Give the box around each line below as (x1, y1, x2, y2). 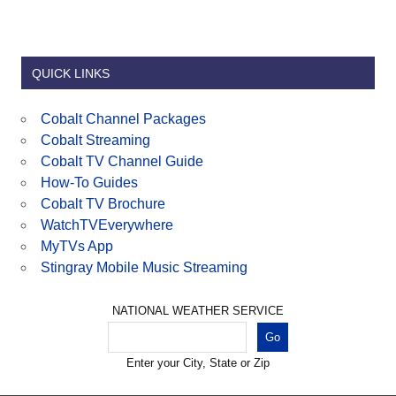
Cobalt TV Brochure (41, 196, 165, 211)
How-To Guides (41, 175, 138, 190)
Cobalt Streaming (41, 133, 150, 148)
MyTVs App (41, 239, 113, 254)
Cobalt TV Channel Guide (41, 154, 203, 169)
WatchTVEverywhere (41, 217, 173, 232)
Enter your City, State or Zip (126, 356, 270, 370)
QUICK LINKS (31, 65, 110, 80)
